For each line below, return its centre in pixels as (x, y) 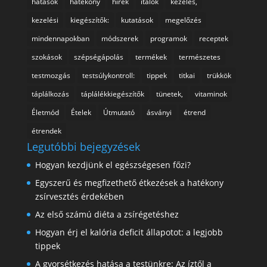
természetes (199, 57)
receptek (213, 38)
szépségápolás (98, 57)
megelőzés (183, 20)
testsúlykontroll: (108, 75)
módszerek (119, 38)
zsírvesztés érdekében (79, 196)
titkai (187, 75)
